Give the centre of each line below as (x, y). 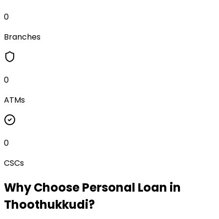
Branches (22, 37)
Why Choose (43, 187)
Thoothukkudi (46, 204)
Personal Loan (125, 187)
